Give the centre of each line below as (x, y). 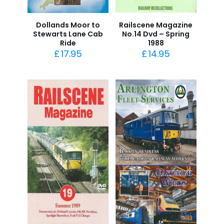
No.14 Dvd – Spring (156, 34)
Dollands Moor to (68, 25)
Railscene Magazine (156, 25)
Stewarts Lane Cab (68, 34)
